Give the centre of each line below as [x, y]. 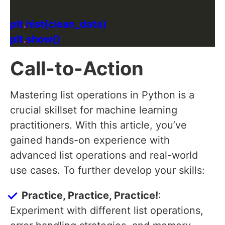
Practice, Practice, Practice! [90, 196]
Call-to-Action [77, 69]
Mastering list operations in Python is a [102, 95]
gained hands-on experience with [90, 140]
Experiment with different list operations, [107, 211]
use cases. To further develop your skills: [107, 171]
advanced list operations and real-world [104, 155]
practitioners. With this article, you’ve [98, 125]
